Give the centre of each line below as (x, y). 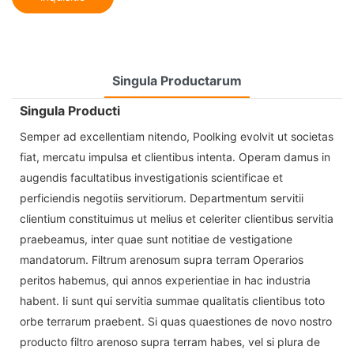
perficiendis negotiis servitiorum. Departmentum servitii (162, 198)
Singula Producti (70, 110)
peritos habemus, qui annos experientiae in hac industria (165, 280)
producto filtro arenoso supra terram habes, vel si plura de (170, 341)
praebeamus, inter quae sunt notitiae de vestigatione (156, 239)
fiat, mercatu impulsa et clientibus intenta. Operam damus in (175, 156)
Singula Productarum (177, 80)
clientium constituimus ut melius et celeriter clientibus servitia (177, 218)
